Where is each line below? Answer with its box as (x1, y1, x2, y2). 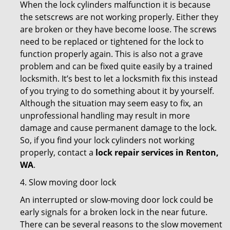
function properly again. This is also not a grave (20, 48, 203, 60)
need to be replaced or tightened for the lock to (20, 36, 204, 47)
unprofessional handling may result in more (20, 110, 190, 121)
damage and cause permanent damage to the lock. (20, 122, 217, 133)
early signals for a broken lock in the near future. (20, 206, 207, 218)
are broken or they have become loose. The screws (20, 24, 217, 35)
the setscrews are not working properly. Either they (20, 11, 218, 23)
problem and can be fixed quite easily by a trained (20, 61, 213, 72)
